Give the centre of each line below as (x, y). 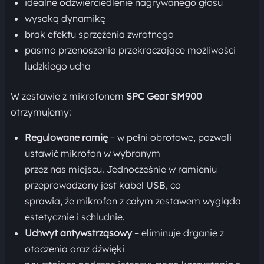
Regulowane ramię (66, 137)
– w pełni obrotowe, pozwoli (169, 137)
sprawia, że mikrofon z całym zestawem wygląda (133, 201)
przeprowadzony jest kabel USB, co (103, 185)
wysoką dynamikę (65, 18)
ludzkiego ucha (57, 66)
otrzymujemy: (41, 112)
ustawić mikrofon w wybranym (92, 153)
